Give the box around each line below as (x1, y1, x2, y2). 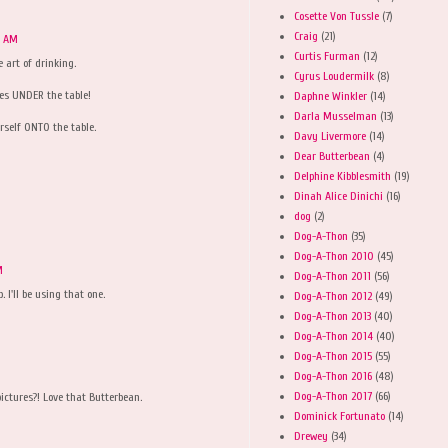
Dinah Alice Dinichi (294, 188, 383, 203)
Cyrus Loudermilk (294, 68, 374, 83)
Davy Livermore (294, 128, 366, 143)
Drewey (294, 428, 328, 443)
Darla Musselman (294, 108, 377, 123)
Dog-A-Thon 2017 (294, 388, 372, 403)
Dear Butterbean (294, 148, 370, 163)
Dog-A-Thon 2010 (294, 248, 374, 263)
